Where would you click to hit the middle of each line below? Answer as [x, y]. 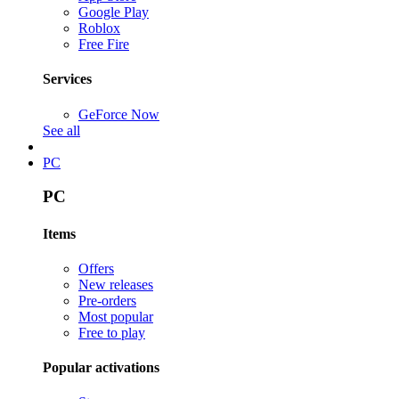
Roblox [99, 28]
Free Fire [104, 44]
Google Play [114, 12]
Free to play [112, 332]
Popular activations [101, 368]
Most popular [116, 316]
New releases [116, 284]
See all [61, 130]
